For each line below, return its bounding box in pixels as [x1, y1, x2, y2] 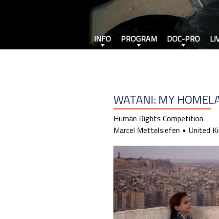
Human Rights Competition [113, 112, 203, 124]
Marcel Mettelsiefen [113, 124, 180, 136]
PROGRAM [121, 33, 157, 44]
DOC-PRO [167, 33, 200, 44]
